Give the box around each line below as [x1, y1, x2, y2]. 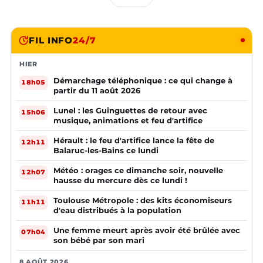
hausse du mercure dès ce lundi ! [53, 175, 187, 185]
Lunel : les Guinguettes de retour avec [53, 105, 207, 115]
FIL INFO [29, 34, 73, 46]
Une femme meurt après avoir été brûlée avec [53, 225, 240, 235]
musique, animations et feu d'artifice [53, 115, 203, 125]
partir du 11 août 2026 [53, 85, 140, 95]
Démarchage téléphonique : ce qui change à [53, 75, 232, 85]
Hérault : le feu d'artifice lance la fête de [53, 135, 214, 145]
